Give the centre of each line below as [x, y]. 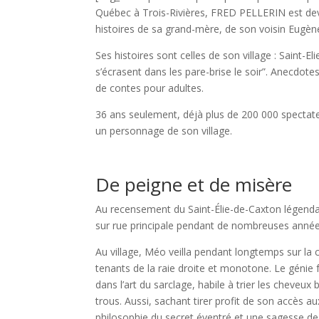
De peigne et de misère [197, 184]
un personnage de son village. [164, 130]
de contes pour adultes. [150, 88]
